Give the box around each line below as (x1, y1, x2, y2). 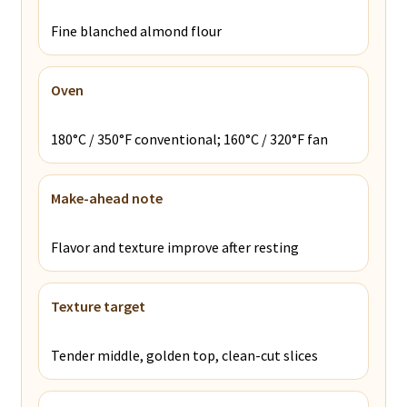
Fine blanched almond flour (50, 21, 222, 40)
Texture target (50, 296, 145, 315)
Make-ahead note (50, 188, 163, 207)
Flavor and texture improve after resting (50, 237, 299, 256)
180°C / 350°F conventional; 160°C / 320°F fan (50, 129, 328, 148)
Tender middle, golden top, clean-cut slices (50, 345, 318, 364)
